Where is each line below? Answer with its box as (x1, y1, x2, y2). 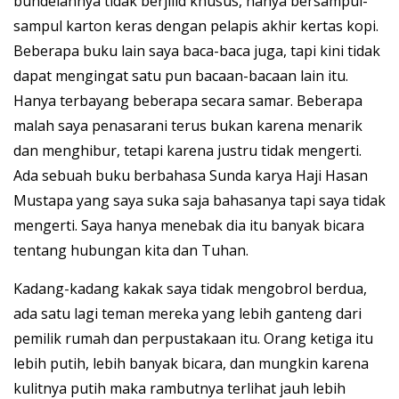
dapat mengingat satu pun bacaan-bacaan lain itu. (13, 66, 348, 86)
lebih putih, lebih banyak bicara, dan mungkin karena (13, 354, 369, 374)
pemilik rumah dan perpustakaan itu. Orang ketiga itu (13, 329, 373, 349)
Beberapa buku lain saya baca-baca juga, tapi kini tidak (13, 41, 380, 61)
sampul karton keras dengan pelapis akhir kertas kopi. (13, 16, 379, 37)
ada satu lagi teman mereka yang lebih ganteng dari (13, 304, 362, 324)
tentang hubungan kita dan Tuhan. (13, 240, 248, 261)
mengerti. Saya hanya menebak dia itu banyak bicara (13, 216, 364, 236)
